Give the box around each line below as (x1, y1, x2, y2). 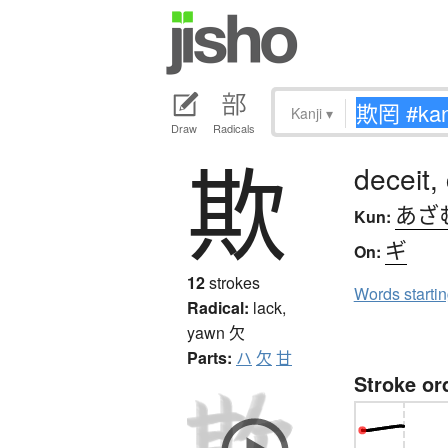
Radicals (213, 120, 255, 137)
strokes (205, 271, 260, 295)
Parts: (187, 346, 232, 370)
